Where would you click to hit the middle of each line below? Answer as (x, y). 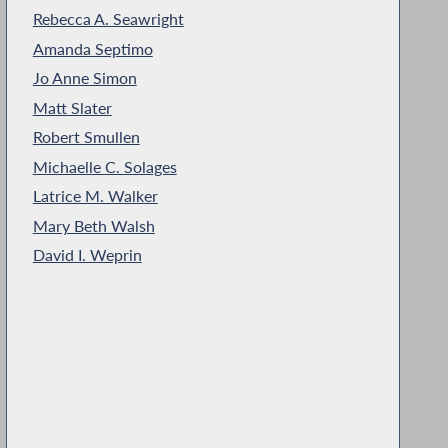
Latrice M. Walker (95, 196)
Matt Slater (72, 107)
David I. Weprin (87, 255)
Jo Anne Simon (84, 78)
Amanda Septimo (92, 48)
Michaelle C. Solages (104, 166)
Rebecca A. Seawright (108, 19)
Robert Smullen (86, 137)
